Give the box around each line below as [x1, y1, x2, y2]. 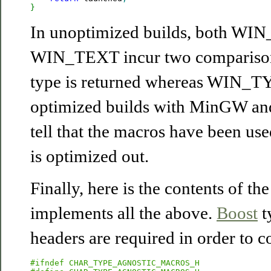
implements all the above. [30, 203, 217, 223]
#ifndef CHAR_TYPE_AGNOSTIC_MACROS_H [30, 258, 200, 267]
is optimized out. [30, 146, 149, 166]
